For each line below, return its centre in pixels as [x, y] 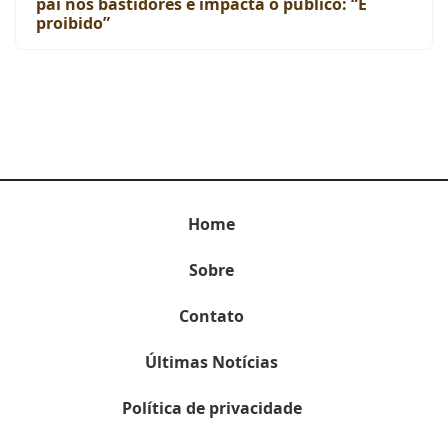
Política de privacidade [211, 408]
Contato [211, 316]
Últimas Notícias [211, 362]
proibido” [73, 23]
